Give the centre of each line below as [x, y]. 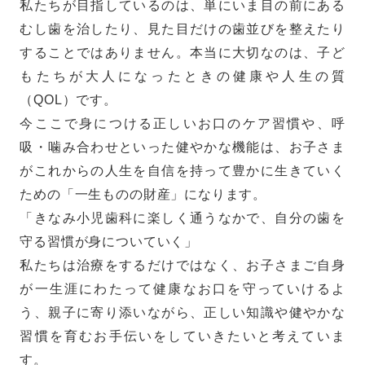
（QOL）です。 [68, 100]
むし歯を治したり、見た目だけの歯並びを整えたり [182, 29]
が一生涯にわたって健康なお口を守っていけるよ [182, 289]
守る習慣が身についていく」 [109, 242]
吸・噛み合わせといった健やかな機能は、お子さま [182, 147]
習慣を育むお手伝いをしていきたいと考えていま [182, 336]
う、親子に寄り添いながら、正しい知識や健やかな [182, 312]
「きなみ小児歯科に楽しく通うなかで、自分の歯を [182, 218]
